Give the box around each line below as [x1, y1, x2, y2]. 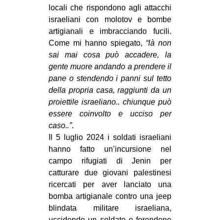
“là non [146, 38, 171, 47]
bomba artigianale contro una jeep [49, 192, 171, 200]
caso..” [49, 121, 72, 130]
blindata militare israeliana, [49, 203, 171, 212]
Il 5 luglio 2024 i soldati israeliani [49, 133, 171, 141]
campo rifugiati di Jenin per [49, 156, 171, 165]
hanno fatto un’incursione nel [49, 144, 171, 153]
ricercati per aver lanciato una [49, 180, 171, 189]
